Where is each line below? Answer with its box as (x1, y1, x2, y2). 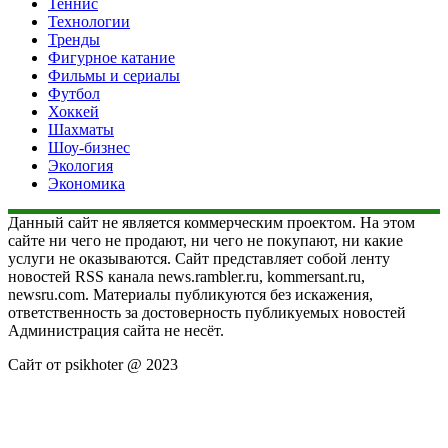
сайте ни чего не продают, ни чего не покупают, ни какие (8, 231, 403, 249)
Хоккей (48, 102, 99, 120)
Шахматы (48, 120, 114, 138)
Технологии (48, 12, 130, 30)
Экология (48, 156, 113, 174)
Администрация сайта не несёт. (8, 321, 224, 339)
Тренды (48, 30, 100, 48)
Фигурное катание (48, 48, 175, 66)
